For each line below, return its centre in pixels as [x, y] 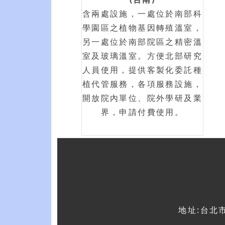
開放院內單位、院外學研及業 [142, 98]
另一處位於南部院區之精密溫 [142, 42]
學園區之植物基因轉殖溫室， [142, 28]
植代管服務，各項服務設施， [142, 84]
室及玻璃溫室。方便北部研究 [142, 56]
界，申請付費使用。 [142, 112]
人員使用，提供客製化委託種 [142, 70]
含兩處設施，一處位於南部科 [142, 14]
